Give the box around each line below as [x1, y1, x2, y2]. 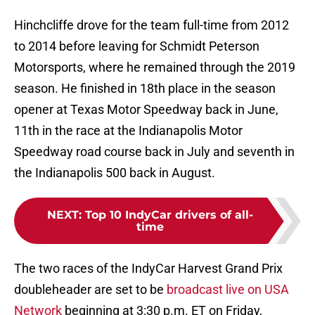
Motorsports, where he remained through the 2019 [14, 60, 295, 75]
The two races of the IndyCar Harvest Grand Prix [14, 261, 283, 276]
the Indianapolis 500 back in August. [14, 165, 215, 181]
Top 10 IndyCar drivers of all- [84, 208, 253, 222]
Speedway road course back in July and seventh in [14, 144, 295, 160]
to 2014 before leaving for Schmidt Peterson [14, 39, 259, 54]
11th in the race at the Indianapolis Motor [14, 123, 243, 139]
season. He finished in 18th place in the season [14, 81, 276, 96]
